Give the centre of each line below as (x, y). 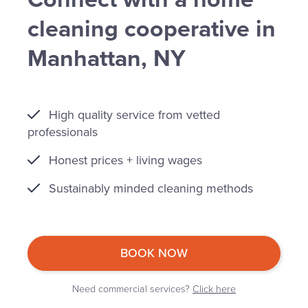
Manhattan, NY (107, 58)
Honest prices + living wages (125, 160)
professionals (63, 132)
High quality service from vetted (134, 114)
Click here (214, 289)
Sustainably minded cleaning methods (151, 188)
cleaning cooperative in (152, 29)
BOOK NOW (154, 253)
